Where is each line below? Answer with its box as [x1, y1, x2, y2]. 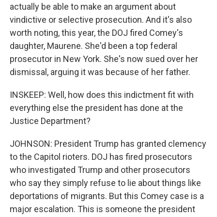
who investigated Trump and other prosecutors [10, 165, 190, 175]
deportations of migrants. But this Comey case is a [10, 191, 204, 201]
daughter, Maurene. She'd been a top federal [10, 41, 177, 51]
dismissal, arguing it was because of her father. [10, 67, 190, 77]
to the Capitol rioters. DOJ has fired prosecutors [10, 152, 192, 162]
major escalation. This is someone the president [10, 204, 195, 214]
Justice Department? [10, 116, 91, 126]
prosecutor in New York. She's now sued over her [10, 54, 198, 64]
